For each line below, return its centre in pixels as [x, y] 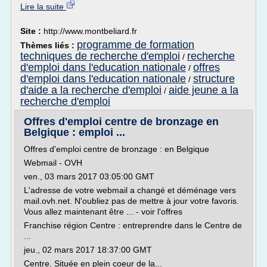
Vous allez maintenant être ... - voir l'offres [103, 212]
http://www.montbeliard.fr [90, 31]
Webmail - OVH [53, 163]
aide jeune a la [204, 90]
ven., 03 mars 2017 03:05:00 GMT [89, 176]
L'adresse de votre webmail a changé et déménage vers [130, 190]
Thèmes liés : [49, 45]
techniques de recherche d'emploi [100, 56]
